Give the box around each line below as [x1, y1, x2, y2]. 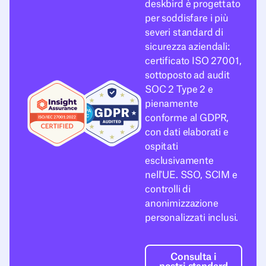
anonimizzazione [145, 198, 218, 208]
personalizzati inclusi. [145, 213, 239, 223]
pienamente [145, 99, 198, 109]
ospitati [145, 141, 178, 151]
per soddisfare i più [145, 13, 229, 23]
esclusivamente [145, 156, 214, 166]
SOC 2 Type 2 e [145, 84, 213, 94]
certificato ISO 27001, [145, 56, 242, 66]
